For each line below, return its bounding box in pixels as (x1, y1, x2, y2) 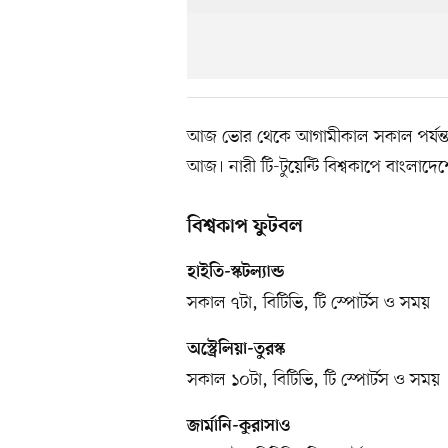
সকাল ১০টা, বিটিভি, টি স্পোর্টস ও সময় (187, 367, 440, 392)
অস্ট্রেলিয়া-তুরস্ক (187, 339, 285, 360)
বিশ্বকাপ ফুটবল (187, 214, 303, 239)
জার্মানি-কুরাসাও (187, 416, 290, 437)
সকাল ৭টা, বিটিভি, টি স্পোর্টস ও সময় (187, 290, 430, 315)
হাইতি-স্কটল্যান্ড (187, 262, 284, 283)
